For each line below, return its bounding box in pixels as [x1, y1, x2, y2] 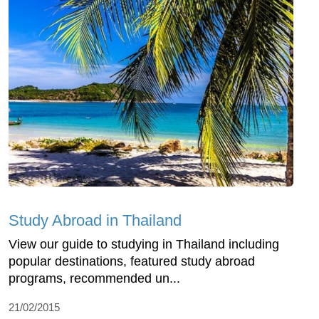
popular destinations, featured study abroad [9, 253, 255, 268]
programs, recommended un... [9, 271, 180, 286]
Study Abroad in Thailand [9, 211, 182, 229]
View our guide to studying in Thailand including [9, 236, 279, 251]
